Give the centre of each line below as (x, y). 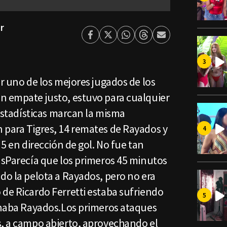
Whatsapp (144, 39)
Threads (159, 39)
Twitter (122, 39)
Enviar (172, 39)
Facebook (108, 39)
